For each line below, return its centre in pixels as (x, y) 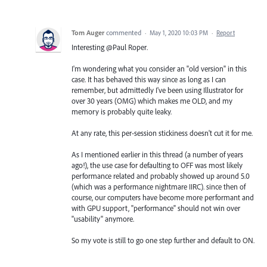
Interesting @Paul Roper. (110, 47)
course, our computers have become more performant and (163, 198)
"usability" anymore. (103, 219)
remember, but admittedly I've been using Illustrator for (157, 90)
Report (226, 32)
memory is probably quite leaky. (122, 111)
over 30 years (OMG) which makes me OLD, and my (152, 100)
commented (125, 32)
